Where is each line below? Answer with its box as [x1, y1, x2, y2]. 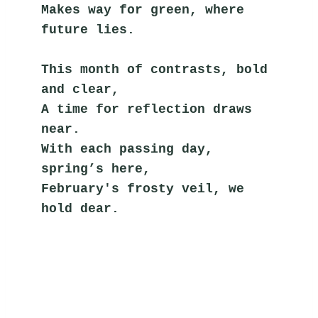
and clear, [41, 82, 120, 97]
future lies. [41, 23, 136, 38]
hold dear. [41, 202, 120, 216]
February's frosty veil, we [41, 182, 245, 197]
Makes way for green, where [41, 3, 245, 18]
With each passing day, [41, 142, 214, 157]
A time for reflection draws [41, 102, 253, 117]
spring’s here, [41, 162, 151, 177]
